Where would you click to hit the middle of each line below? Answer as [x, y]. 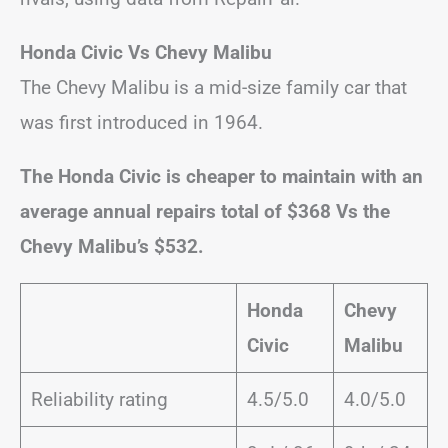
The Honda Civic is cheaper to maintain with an [221, 176]
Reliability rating [99, 399]
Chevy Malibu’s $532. [112, 246]
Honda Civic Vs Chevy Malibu [146, 52]
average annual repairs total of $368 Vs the [205, 211]
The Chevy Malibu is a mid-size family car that [213, 87]
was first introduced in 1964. [141, 122]
